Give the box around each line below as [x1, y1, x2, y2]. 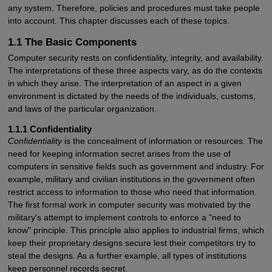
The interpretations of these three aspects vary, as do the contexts [7, 65, 262, 75]
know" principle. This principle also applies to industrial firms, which [7, 225, 264, 235]
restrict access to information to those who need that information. [7, 186, 257, 197]
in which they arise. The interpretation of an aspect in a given [7, 78, 242, 88]
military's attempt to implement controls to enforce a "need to [7, 212, 241, 222]
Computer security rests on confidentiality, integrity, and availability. [7, 52, 263, 63]
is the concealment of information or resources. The [61, 135, 263, 146]
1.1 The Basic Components [7, 36, 137, 48]
